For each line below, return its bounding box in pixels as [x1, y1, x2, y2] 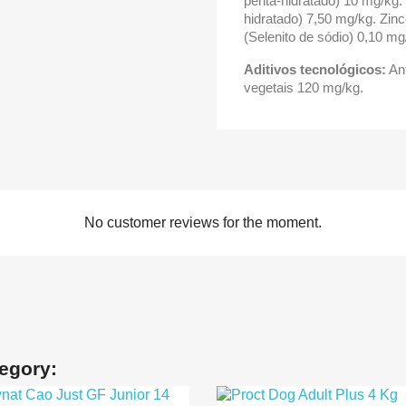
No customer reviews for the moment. [84, 215, 322, 230]
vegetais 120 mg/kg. [244, 80, 363, 95]
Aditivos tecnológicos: [244, 62, 386, 77]
